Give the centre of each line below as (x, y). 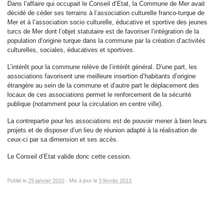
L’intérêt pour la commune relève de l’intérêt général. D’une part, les (102, 67)
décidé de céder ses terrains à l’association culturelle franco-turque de (106, 13)
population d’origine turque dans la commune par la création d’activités (106, 41)
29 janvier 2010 (46, 181)
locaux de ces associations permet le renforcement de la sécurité (99, 95)
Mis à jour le (84, 181)
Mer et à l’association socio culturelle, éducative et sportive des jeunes (107, 22)
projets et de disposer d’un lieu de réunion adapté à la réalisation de (102, 130)
